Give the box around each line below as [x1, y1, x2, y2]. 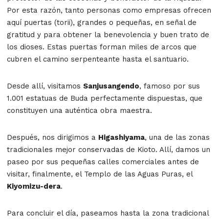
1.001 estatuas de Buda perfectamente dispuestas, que [7, 93, 202, 103]
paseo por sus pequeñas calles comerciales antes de [7, 157, 199, 166]
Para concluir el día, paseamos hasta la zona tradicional [7, 208, 209, 218]
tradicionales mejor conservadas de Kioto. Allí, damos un [7, 145, 210, 154]
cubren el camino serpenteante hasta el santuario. [7, 54, 189, 64]
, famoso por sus [139, 81, 200, 90]
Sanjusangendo [83, 81, 139, 90]
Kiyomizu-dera [7, 181, 61, 191]
